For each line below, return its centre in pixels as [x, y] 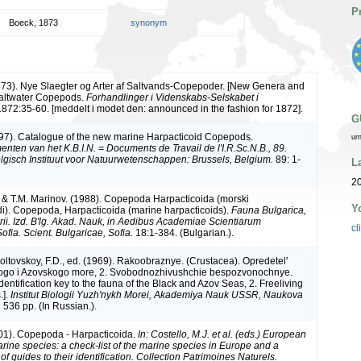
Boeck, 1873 [33, 22]
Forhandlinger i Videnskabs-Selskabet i [172, 97]
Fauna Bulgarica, [269, 210]
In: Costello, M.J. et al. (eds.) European [222, 334]
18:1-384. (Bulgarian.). [183, 232]
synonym [149, 22]
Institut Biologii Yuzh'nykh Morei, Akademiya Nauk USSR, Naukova [157, 295]
